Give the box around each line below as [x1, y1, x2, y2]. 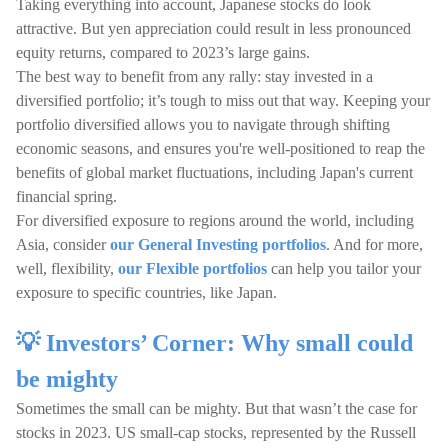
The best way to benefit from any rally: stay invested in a [16, 68, 373, 85]
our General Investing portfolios [110, 236, 326, 253]
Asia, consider [16, 236, 110, 253]
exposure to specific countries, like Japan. [16, 284, 277, 301]
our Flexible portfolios [118, 260, 267, 277]
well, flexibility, [16, 260, 118, 277]
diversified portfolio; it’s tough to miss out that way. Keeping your [16, 92, 430, 109]
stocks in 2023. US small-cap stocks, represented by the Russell [16, 424, 416, 441]
